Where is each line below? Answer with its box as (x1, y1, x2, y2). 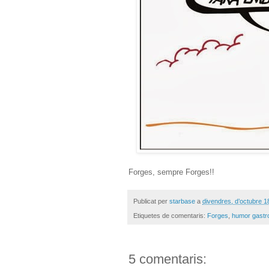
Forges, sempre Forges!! (128, 167, 214, 177)
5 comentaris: (128, 252, 207, 267)
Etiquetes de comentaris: (133, 212, 207, 220)
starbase (169, 197, 195, 205)
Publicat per (133, 197, 169, 205)
